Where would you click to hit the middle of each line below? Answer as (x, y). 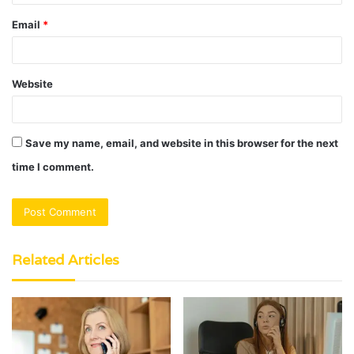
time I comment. (53, 167)
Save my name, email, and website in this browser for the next (182, 143)
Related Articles (66, 260)
